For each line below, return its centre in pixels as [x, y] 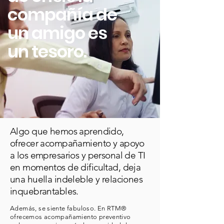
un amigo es [57, 33]
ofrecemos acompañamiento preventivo [70, 217]
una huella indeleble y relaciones [76, 179]
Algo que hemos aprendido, [67, 131]
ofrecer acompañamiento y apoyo [77, 143]
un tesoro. [47, 51]
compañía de [62, 14]
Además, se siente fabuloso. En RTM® [68, 208]
